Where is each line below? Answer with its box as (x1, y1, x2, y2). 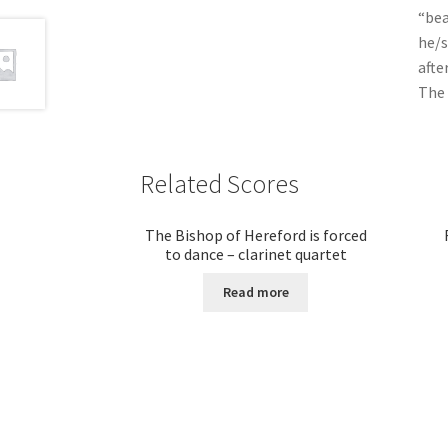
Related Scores (140, 168, 300, 201)
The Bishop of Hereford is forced (144, 224, 367, 245)
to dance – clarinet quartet (164, 243, 347, 264)
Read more (222, 283, 289, 302)
